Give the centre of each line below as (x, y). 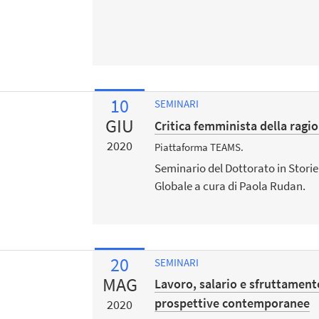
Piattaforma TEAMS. (199, 147)
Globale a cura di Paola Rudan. (230, 186)
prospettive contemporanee (232, 303)
